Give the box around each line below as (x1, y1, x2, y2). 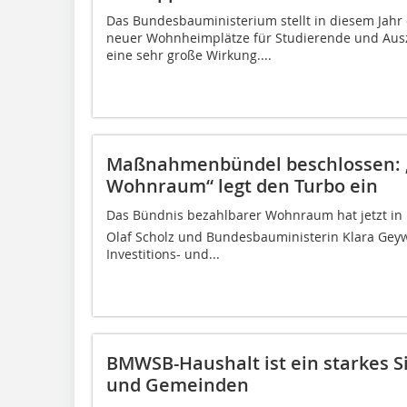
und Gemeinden (106, 372, 249, 397)
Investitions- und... (106, 245, 220, 263)
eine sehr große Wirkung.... (106, 46, 272, 64)
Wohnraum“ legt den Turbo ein (106, 174, 378, 198)
